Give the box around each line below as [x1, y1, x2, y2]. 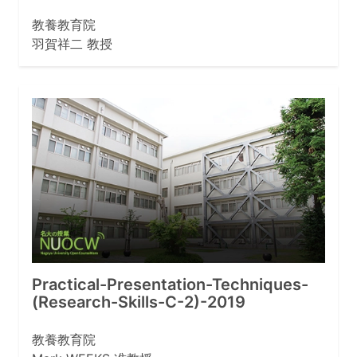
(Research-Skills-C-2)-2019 [32, 292, 245, 312]
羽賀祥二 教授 [32, 36, 112, 53]
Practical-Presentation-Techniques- [32, 275, 308, 295]
